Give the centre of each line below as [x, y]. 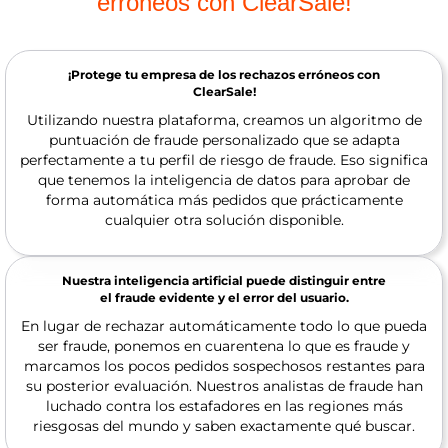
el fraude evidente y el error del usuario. [224, 297]
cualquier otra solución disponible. [224, 220]
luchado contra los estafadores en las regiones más [224, 406]
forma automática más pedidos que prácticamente [224, 200]
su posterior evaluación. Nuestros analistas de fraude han [224, 386]
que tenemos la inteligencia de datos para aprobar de [224, 180]
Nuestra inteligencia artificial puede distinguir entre [224, 280]
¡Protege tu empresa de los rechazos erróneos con [224, 74]
